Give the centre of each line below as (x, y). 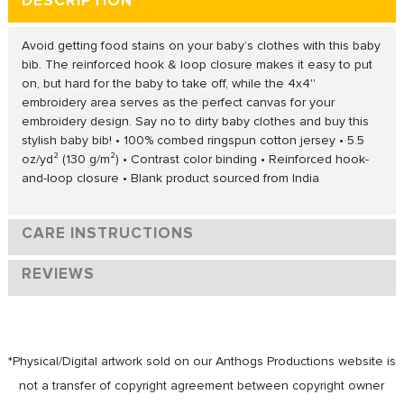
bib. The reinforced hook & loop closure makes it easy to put (197, 64)
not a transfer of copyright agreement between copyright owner (202, 385)
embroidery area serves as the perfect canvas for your (178, 102)
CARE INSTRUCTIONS (107, 233)
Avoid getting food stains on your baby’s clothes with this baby (201, 45)
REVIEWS (58, 273)
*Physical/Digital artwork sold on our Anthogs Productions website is (202, 361)
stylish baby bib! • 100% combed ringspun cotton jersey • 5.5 (193, 140)
